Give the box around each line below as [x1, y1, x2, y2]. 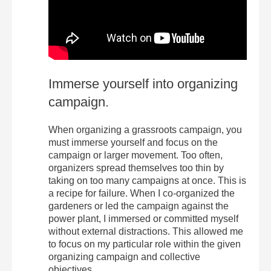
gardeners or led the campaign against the [48, 201, 229, 211]
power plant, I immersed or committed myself [48, 214, 238, 224]
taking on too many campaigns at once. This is [48, 175, 246, 186]
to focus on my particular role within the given [48, 239, 241, 249]
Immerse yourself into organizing [48, 76, 238, 91]
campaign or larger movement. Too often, [48, 150, 223, 160]
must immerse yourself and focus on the [48, 137, 218, 148]
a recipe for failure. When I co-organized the [48, 188, 235, 198]
